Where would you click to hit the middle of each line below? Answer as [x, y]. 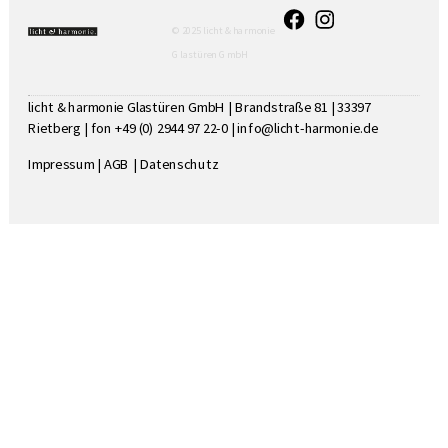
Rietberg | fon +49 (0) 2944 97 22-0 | [133, 127]
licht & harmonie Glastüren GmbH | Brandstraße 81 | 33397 [199, 106]
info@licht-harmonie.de [308, 127]
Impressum [61, 164]
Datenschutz [179, 164]
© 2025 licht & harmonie [223, 30]
